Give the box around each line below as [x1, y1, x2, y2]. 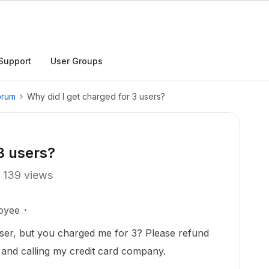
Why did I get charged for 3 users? [27, 91, 165, 101]
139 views [3, 169, 53, 181]
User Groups [50, 56, 103, 66]
